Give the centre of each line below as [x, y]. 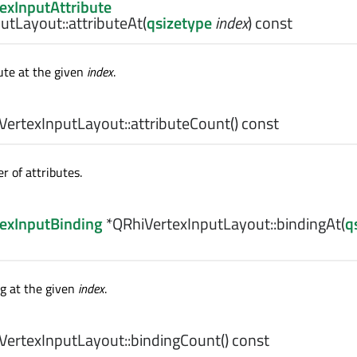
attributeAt [106, 23]
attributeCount [180, 123]
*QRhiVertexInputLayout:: [190, 224]
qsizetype [179, 23]
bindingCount [176, 340]
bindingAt [309, 224]
